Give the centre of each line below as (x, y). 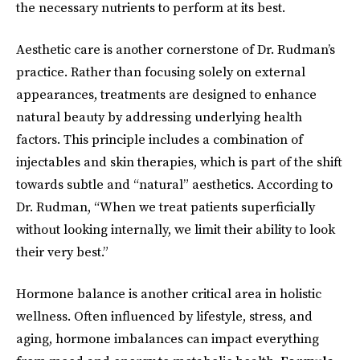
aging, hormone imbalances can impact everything (168, 338)
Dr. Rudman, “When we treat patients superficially (166, 207)
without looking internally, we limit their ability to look (176, 229)
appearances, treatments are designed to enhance (166, 94)
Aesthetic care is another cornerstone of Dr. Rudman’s (176, 49)
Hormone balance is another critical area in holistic (169, 293)
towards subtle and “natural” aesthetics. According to (174, 184)
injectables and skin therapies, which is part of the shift (179, 162)
